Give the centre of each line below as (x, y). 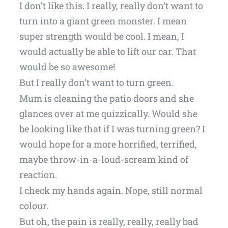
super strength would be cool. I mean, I (102, 36)
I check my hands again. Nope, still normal (111, 191)
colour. (34, 206)
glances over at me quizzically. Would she (108, 114)
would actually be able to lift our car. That (107, 52)
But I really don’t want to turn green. (96, 83)
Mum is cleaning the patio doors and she (106, 98)
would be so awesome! (67, 67)
